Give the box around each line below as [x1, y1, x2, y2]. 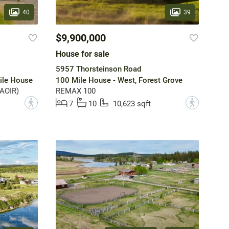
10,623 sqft [112, 99, 151, 109]
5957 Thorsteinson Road [55, 64, 141, 74]
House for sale [55, 49, 109, 59]
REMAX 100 [55, 86, 96, 96]
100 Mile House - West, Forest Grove [55, 76, 182, 85]
